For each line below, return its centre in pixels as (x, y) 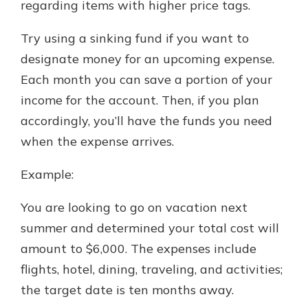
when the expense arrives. (97, 141)
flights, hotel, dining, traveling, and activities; (152, 269)
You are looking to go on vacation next (134, 207)
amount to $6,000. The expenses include (139, 248)
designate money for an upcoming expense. (147, 58)
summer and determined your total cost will (150, 228)
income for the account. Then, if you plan (140, 100)
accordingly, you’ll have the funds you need (146, 120)
